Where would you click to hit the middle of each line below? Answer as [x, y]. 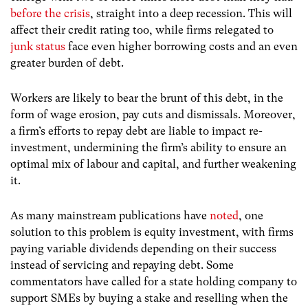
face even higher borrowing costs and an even [181, 46]
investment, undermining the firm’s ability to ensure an [148, 147]
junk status [38, 46]
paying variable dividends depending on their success [143, 249]
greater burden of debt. [67, 63]
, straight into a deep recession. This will [191, 13]
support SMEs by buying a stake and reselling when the [149, 298]
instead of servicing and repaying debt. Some [122, 265]
